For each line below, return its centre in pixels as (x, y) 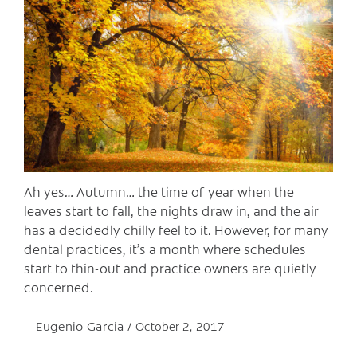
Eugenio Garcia (82, 325)
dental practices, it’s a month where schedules (165, 248)
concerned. (59, 286)
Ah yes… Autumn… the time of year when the (159, 191)
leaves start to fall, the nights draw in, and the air (171, 210)
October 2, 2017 (180, 326)
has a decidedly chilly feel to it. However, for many (176, 229)
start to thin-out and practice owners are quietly (170, 267)
